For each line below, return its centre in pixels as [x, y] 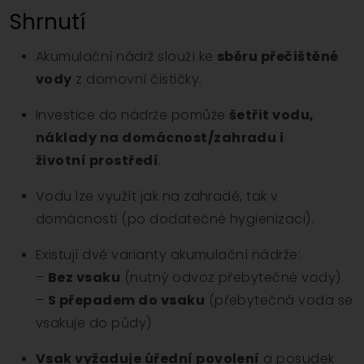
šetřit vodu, [271, 115]
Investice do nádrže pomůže [132, 115]
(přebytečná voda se [279, 301]
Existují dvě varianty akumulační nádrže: [169, 255]
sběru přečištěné [277, 57]
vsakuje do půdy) [94, 323]
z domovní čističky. [137, 80]
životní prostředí [97, 161]
